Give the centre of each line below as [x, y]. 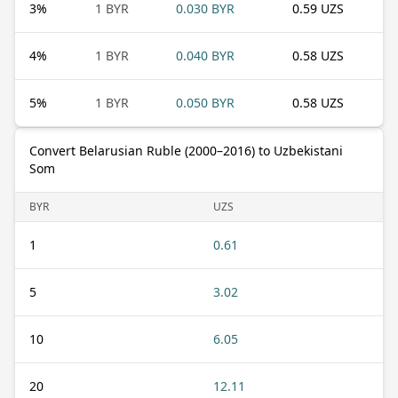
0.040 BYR [205, 55]
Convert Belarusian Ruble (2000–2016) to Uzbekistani [186, 150]
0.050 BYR [205, 102]
